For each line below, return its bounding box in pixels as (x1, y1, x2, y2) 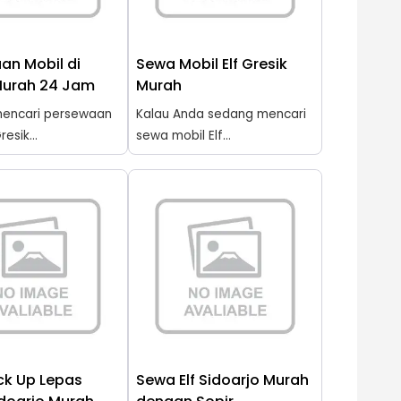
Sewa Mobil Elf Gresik (135, 53, 287, 74)
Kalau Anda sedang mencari (135, 105, 306, 123)
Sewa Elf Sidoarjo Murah (135, 369, 309, 390)
